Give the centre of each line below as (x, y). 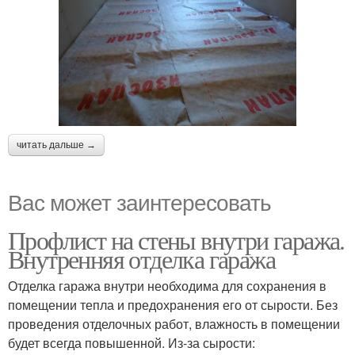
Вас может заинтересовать (139, 202)
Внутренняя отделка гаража (141, 259)
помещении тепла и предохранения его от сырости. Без (173, 305)
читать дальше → (56, 145)
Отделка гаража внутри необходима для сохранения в (167, 286)
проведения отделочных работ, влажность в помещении (174, 324)
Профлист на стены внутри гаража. (176, 240)
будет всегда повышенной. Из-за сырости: (132, 343)
